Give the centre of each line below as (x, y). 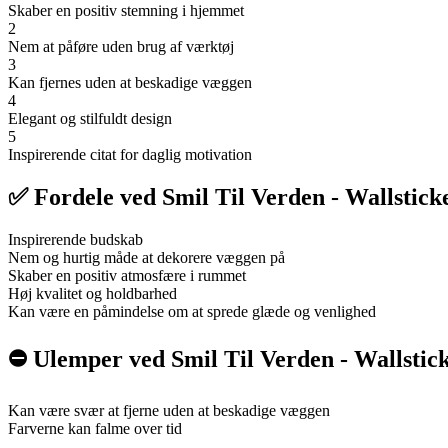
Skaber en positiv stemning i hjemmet (126, 11)
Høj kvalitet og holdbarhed (92, 293)
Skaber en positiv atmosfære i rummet (127, 275)
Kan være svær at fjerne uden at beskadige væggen (169, 410)
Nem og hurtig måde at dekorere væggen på (146, 257)
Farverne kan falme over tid (95, 428)
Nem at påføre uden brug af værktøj (121, 47)
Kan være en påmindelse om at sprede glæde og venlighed (192, 311)
